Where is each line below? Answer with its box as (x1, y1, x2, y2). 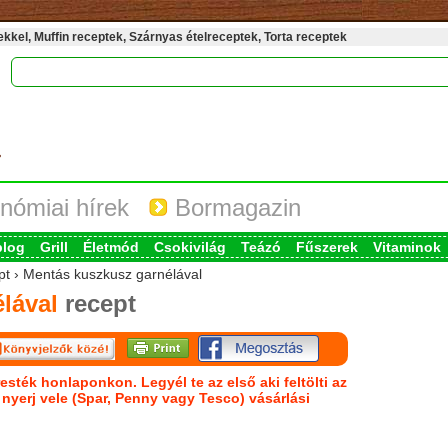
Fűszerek (295, 239, 358, 255)
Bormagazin (167, 194, 301, 221)
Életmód (82, 239, 139, 255)
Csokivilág (153, 239, 226, 255)
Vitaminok (372, 239, 441, 255)
